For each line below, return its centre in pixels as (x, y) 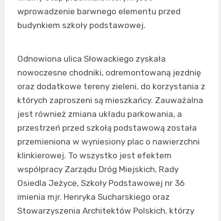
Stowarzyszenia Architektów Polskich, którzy (106, 210)
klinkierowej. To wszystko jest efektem (94, 155)
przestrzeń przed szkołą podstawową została (107, 128)
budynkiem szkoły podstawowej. (81, 25)
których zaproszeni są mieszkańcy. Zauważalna (110, 100)
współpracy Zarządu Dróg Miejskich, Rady (98, 169)
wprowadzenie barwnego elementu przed (99, 11)
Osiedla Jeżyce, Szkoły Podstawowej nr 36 (101, 183)
